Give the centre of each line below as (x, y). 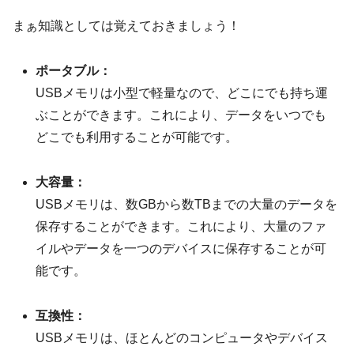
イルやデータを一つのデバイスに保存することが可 (181, 249)
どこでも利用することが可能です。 (137, 137)
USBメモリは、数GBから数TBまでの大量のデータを (187, 204)
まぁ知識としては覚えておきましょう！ (126, 26)
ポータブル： (74, 71)
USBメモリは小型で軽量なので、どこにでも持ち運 (182, 93)
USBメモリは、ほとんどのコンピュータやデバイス (182, 337)
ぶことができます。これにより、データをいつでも (181, 115)
